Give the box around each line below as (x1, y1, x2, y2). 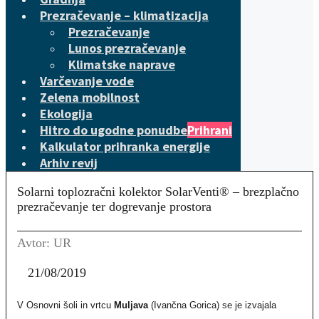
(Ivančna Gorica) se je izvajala (148, 300, 276, 310)
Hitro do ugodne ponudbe (40, 122, 187, 138)
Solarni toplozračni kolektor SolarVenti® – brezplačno (17, 184, 299, 199)
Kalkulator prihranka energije (40, 138, 210, 155)
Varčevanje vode (40, 73, 134, 89)
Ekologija (40, 105, 93, 122)
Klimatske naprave (68, 56, 175, 73)
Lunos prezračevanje (68, 40, 186, 56)
